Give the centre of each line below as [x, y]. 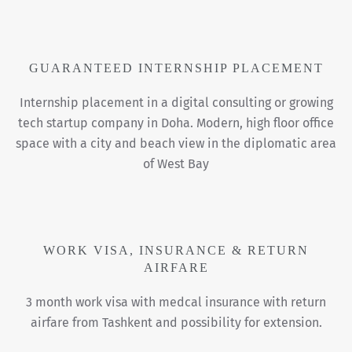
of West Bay [176, 164]
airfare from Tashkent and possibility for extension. [176, 323]
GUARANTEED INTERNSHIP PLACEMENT [176, 68]
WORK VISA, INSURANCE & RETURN [176, 251]
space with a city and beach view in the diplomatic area [176, 144]
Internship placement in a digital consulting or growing [176, 103]
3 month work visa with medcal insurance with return [176, 302]
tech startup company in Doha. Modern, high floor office [176, 123]
